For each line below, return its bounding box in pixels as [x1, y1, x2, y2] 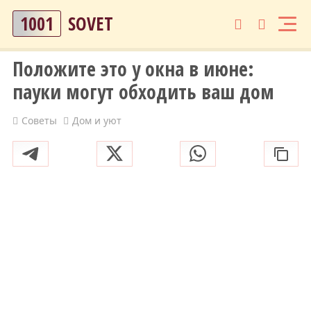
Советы [21, 113, 57, 127]
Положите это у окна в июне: [12, 55, 254, 82]
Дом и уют [72, 113, 121, 127]
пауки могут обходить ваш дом [12, 78, 274, 105]
